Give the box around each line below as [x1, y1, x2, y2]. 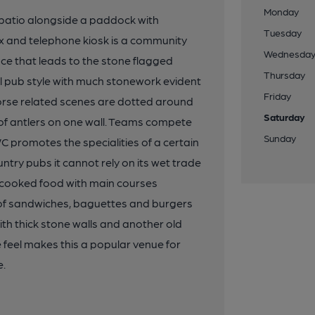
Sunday [264, 132, 297, 143]
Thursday [264, 69, 306, 80]
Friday [264, 90, 292, 101]
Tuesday [264, 27, 302, 38]
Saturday [264, 111, 306, 122]
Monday [264, 6, 300, 17]
